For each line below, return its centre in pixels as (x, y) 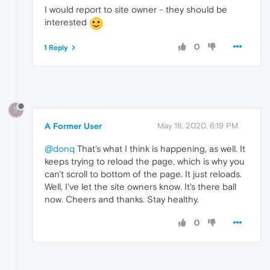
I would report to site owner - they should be (136, 9)
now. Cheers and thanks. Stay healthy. (122, 199)
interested (67, 22)
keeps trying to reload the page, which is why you (145, 162)
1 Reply (56, 47)
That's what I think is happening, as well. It (160, 149)
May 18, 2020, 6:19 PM (198, 126)
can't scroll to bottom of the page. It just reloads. (143, 174)
